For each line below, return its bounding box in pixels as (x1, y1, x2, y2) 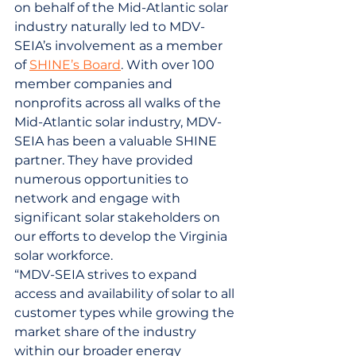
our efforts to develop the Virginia (14, 228, 230, 244)
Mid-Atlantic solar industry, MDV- (14, 114, 222, 130)
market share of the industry (14, 323, 199, 339)
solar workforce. (14, 247, 113, 263)
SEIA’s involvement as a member (14, 37, 226, 53)
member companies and (14, 75, 176, 91)
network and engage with (14, 190, 184, 206)
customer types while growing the (14, 304, 238, 320)
